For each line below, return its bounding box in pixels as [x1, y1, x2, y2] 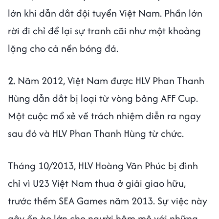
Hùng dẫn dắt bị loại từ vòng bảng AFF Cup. [8, 91, 198, 106]
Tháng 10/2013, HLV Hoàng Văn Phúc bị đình [8, 158, 198, 173]
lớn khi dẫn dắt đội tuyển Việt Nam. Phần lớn [8, 6, 202, 21]
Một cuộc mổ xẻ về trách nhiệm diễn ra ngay [8, 109, 201, 123]
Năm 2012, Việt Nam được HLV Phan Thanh [15, 73, 204, 88]
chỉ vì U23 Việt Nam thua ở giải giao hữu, [8, 176, 186, 191]
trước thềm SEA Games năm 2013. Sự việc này [8, 194, 207, 208]
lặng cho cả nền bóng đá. [8, 41, 118, 56]
